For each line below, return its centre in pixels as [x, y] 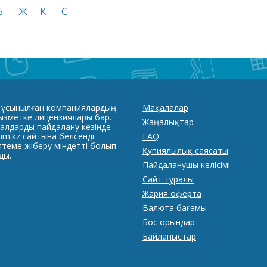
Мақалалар [165, 108]
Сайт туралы [168, 179]
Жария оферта [172, 193]
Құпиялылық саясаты [185, 150]
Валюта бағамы [175, 208]
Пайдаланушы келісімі [186, 165]
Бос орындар [169, 222]
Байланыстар [169, 236]
